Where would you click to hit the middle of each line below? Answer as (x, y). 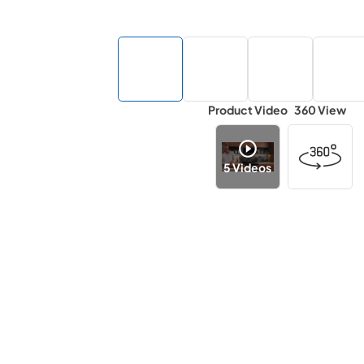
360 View (320, 110)
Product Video (247, 110)
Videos (251, 167)
